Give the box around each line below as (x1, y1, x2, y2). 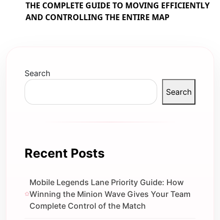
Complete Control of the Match (29, 201, 146, 211)
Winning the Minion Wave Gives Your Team (29, 189, 191, 199)
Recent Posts (25, 145, 105, 161)
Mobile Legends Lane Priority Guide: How (29, 177, 184, 188)
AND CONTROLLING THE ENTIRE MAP (26, 12, 169, 23)
